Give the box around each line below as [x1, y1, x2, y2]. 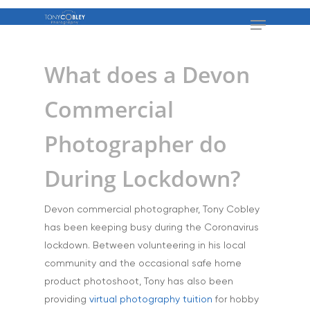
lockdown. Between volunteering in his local [44, 241, 246, 250]
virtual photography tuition [89, 295, 212, 304]
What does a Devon [44, 60, 250, 89]
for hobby [212, 295, 259, 304]
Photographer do [44, 129, 227, 158]
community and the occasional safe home [44, 259, 241, 268]
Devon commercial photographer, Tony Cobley [44, 205, 259, 215]
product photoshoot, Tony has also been [44, 277, 233, 286]
